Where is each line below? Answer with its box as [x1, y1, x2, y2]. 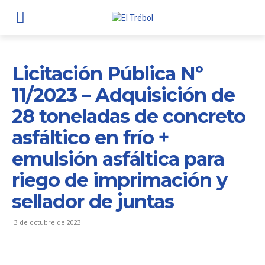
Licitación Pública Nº [12, 62, 203, 85]
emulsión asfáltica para [12, 147, 224, 170]
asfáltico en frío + [12, 126, 169, 149]
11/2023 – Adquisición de [12, 83, 235, 106]
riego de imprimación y [12, 169, 227, 192]
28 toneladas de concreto [12, 105, 245, 128]
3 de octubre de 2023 [14, 218, 81, 227]
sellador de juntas [12, 190, 174, 213]
